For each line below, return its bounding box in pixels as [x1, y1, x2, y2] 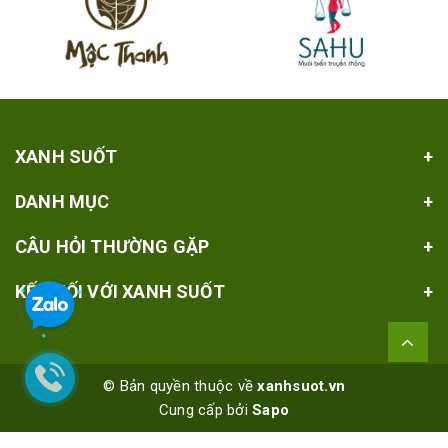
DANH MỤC [15, 190, 110, 212]
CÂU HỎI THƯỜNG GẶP [15, 235, 210, 257]
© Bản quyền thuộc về [103, 376, 258, 395]
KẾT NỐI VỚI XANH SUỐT [15, 280, 225, 302]
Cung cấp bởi [158, 400, 253, 419]
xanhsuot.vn [257, 376, 345, 395]
